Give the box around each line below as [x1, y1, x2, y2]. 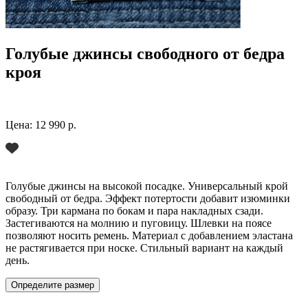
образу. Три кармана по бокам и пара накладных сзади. [5, 204, 263, 217]
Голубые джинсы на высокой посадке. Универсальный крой [5, 179, 288, 192]
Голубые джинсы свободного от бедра [5, 44, 285, 63]
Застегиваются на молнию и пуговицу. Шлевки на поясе [5, 217, 272, 229]
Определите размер [11, 279, 94, 290]
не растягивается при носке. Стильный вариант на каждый [5, 241, 283, 254]
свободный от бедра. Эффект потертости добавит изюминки [5, 192, 290, 204]
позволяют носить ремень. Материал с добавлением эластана [5, 229, 293, 241]
